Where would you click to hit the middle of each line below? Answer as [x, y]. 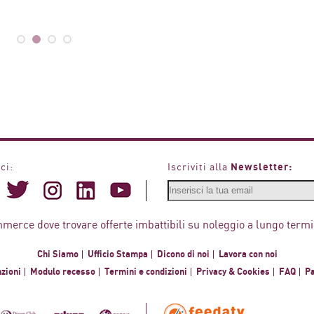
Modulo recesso [63, 272]
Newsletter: [261, 167]
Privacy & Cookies [233, 272]
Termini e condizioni [146, 272]
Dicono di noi [183, 254]
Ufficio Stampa [117, 254]
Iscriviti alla [199, 167]
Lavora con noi [248, 254]
